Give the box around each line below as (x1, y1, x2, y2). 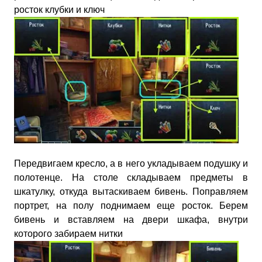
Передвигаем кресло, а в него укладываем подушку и (14, 158, 248, 168)
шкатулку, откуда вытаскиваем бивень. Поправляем (14, 186, 248, 196)
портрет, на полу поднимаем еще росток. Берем (14, 200, 248, 211)
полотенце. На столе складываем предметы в (14, 172, 248, 182)
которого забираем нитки (14, 228, 123, 239)
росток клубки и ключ (14, 4, 105, 15)
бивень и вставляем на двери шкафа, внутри (14, 214, 248, 225)
